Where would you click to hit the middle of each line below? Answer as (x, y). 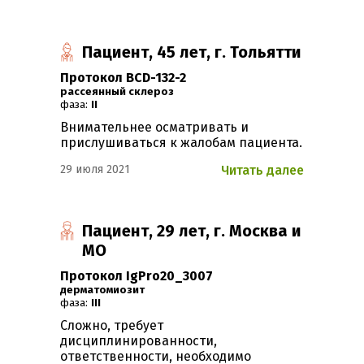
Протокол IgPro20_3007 (136, 276)
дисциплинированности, (139, 341)
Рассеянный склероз (121, 92)
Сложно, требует (112, 326)
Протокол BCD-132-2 (123, 78)
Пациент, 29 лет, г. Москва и (192, 231)
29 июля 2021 (95, 170)
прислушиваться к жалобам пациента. (181, 143)
